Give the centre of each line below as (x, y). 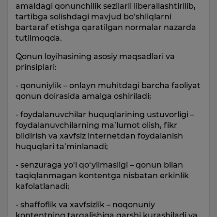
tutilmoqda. (39, 38)
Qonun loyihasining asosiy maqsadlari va (95, 56)
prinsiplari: (36, 67)
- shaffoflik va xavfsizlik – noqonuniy (85, 205)
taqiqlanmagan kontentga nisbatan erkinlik (102, 176)
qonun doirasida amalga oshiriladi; (83, 96)
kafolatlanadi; (42, 186)
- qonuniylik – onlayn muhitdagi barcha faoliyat (108, 85)
